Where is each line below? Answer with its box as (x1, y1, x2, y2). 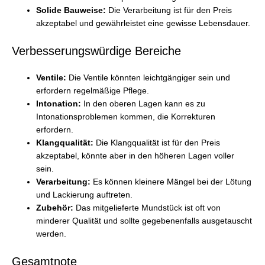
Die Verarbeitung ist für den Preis (106, 6, 232, 15)
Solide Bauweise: (36, 6, 106, 15)
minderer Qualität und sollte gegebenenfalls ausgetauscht (36, 216, 253, 226)
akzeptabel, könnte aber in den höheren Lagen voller (36, 151, 235, 161)
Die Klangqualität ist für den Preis (93, 138, 221, 148)
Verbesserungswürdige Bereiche (12, 44, 181, 58)
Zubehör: (36, 203, 74, 213)
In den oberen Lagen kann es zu (81, 99, 206, 109)
